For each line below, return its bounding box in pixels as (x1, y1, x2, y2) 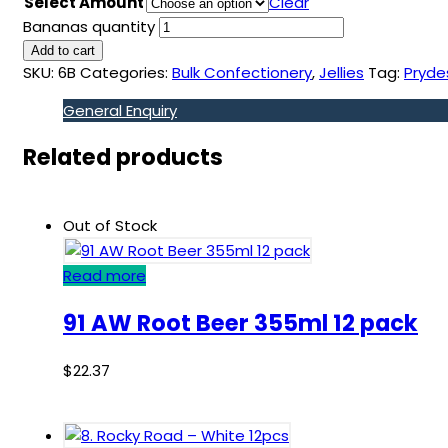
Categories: (80, 61, 168, 83)
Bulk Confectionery (172, 61, 312, 83)
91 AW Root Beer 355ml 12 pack (63, 307, 418, 340)
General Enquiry (63, 99, 177, 121)
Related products (23, 141, 223, 174)
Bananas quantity (23, 15, 155, 37)
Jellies (319, 61, 364, 83)
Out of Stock (63, 215, 157, 237)
